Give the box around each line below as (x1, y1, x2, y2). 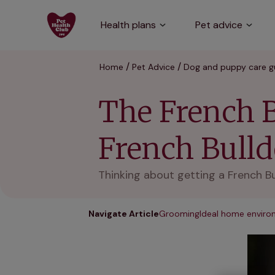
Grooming (159, 208, 199, 219)
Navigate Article (88, 208, 159, 219)
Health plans (101, 18, 156, 31)
